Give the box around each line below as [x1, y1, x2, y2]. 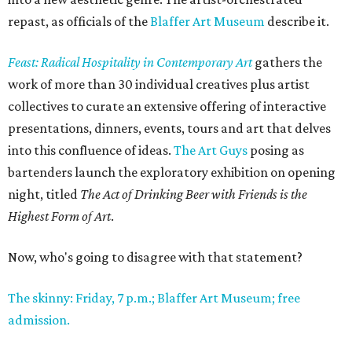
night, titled [8, 186, 80, 203]
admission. [8, 312, 70, 328]
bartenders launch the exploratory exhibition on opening [8, 164, 335, 181]
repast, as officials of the [8, 13, 150, 30]
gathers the [252, 54, 322, 71]
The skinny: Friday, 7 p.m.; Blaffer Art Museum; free [8, 290, 300, 306]
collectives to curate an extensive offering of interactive [8, 98, 326, 115]
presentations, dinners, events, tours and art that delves [8, 120, 331, 137]
